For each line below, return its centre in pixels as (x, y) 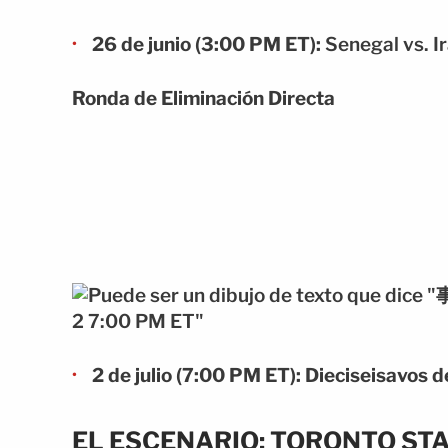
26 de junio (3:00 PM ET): (206, 44)
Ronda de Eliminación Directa (203, 99)
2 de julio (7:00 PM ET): (196, 376)
